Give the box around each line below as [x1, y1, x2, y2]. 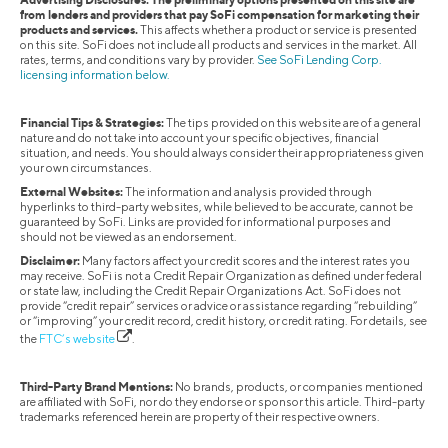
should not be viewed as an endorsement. [20, 229, 237, 245]
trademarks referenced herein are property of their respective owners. [20, 409, 380, 425]
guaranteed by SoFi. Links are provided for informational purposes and [20, 214, 391, 230]
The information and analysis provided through [123, 184, 372, 200]
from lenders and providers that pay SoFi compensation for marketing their [20, 7, 419, 23]
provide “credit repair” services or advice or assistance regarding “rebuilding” [20, 298, 417, 314]
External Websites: [20, 184, 123, 200]
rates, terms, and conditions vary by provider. [20, 52, 257, 68]
